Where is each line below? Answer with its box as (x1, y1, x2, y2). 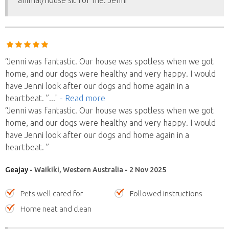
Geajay (5, 166, 28, 174)
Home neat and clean (20, 204, 91, 213)
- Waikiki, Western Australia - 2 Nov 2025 (28, 166, 166, 174)
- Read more (60, 94, 105, 103)
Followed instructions (130, 189, 202, 198)
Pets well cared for (20, 189, 83, 198)
